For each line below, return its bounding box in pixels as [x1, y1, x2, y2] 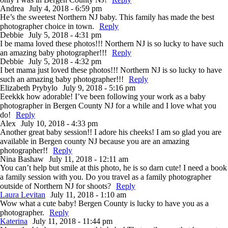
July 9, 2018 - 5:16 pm [63, 83, 135, 92]
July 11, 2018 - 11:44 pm [33, 217, 112, 225]
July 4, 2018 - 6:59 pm [29, 4, 102, 13]
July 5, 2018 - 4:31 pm [28, 31, 101, 39]
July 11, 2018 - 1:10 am [50, 190, 126, 199]
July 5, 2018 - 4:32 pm [28, 57, 101, 66]
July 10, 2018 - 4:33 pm [21, 119, 98, 128]
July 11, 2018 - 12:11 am [49, 155, 128, 163]
